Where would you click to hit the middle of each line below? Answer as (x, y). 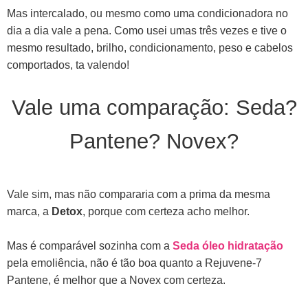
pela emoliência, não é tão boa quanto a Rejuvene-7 (134, 263)
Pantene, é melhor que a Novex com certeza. (116, 280)
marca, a (29, 211)
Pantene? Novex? (154, 141)
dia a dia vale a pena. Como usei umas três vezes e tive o (147, 30)
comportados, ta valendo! (68, 65)
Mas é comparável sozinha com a (90, 245)
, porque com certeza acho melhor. (167, 211)
